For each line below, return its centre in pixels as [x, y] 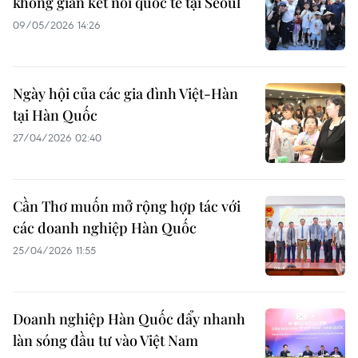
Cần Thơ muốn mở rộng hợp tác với [127, 206]
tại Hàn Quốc [55, 115]
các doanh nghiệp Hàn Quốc [105, 228]
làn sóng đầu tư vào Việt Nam [105, 340]
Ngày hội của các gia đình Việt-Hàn [125, 93]
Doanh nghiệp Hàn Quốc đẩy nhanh [129, 319]
